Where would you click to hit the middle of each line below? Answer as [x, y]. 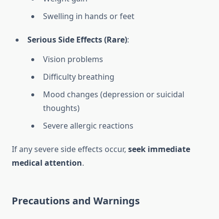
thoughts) [61, 108]
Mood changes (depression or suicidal [114, 95]
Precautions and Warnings [76, 201]
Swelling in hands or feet [89, 16]
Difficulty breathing [79, 77]
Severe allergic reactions [88, 126]
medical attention [47, 163]
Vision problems [73, 59]
